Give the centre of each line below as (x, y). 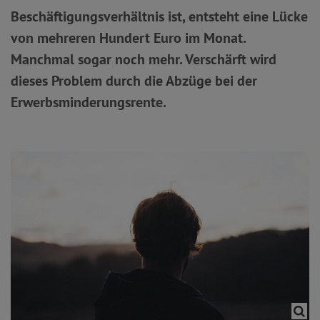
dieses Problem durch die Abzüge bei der (134, 81)
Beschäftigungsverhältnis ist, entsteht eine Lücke (159, 16)
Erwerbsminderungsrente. (89, 102)
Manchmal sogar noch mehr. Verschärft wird (144, 59)
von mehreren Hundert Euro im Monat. (128, 38)
